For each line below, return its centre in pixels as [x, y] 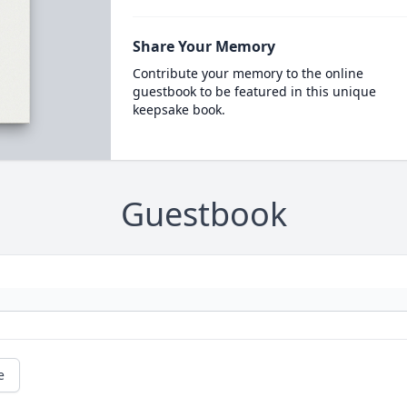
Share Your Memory [203, 46]
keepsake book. [179, 109]
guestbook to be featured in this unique [254, 91]
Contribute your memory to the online [248, 73]
